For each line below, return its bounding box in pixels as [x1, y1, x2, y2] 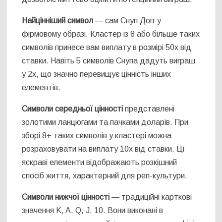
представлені [123, 105, 175, 113]
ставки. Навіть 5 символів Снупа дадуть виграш [22, 56, 196, 65]
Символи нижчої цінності [22, 193, 110, 202]
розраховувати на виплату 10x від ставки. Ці [22, 145, 185, 154]
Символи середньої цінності [22, 105, 123, 113]
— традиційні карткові [110, 193, 192, 202]
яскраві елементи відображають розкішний [22, 158, 177, 167]
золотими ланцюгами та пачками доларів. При [22, 118, 189, 127]
